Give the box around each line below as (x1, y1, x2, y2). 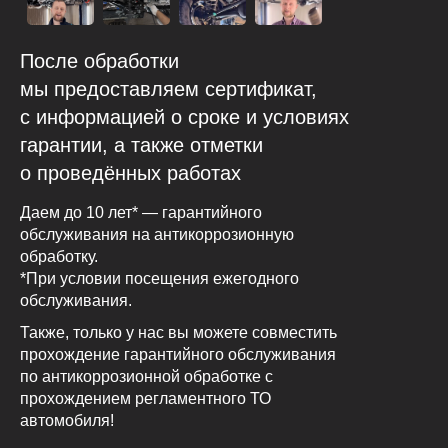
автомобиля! (20, 412, 114, 430)
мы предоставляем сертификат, (20, 78, 317, 101)
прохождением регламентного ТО (20, 390, 271, 408)
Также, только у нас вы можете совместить (20, 324, 337, 342)
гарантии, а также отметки (20, 134, 263, 157)
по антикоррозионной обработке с (20, 368, 273, 386)
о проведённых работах (20, 162, 241, 185)
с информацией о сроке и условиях (20, 106, 349, 129)
